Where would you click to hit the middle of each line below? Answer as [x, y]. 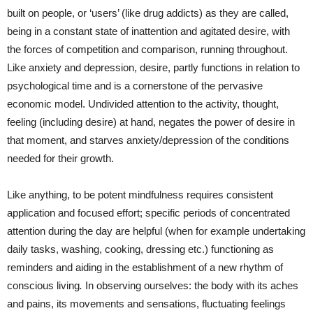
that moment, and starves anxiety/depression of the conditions [148, 140]
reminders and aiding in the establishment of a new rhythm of [145, 267]
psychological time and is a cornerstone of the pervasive [135, 85]
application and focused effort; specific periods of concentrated [148, 212]
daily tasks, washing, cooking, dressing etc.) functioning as [140, 249]
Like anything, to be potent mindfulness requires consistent [140, 194]
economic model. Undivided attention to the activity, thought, [143, 103]
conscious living [43, 285]
